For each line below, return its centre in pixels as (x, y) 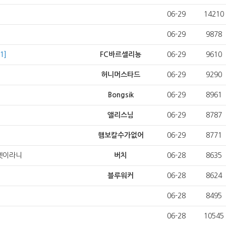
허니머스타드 (121, 75)
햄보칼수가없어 (121, 135)
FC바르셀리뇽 (121, 54)
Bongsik (121, 95)
